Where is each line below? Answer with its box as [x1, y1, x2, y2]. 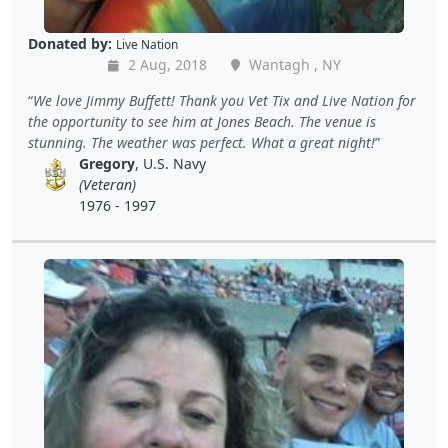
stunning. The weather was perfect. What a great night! [28, 133, 375, 153]
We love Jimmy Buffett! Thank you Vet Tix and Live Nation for [33, 91, 416, 111]
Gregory [79, 154, 136, 174]
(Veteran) [79, 175, 137, 195]
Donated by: [28, 34, 112, 54]
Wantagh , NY [244, 55, 341, 75]
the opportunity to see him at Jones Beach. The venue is [28, 112, 376, 132]
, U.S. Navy [135, 154, 207, 174]
